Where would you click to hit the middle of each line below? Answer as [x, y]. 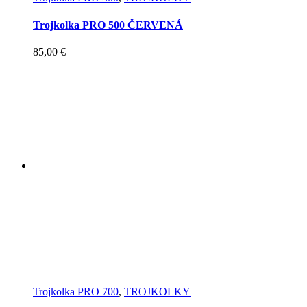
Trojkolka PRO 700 [76, 291]
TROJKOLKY [157, 291]
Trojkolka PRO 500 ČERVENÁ [108, 25]
